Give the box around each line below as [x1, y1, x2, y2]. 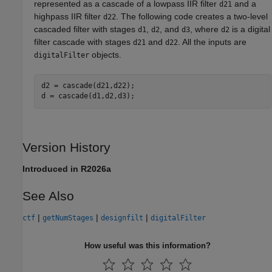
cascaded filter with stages [34, 24, 138, 34]
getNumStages [42, 213, 93, 222]
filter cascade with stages [34, 36, 134, 47]
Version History [22, 140, 110, 154]
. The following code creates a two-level [116, 11, 268, 21]
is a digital [229, 24, 271, 34]
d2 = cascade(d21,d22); [41, 81, 135, 90]
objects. [89, 49, 122, 59]
